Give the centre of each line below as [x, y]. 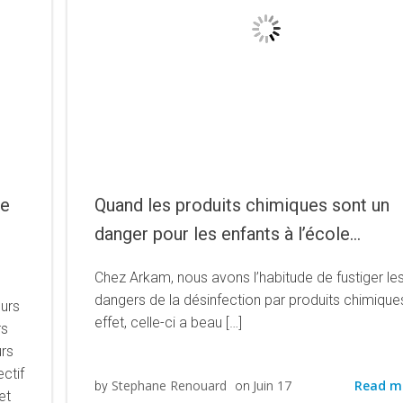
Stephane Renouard [170, 385]
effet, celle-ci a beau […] [169, 322]
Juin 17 [273, 385]
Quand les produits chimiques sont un [242, 205]
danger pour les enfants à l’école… [228, 234]
